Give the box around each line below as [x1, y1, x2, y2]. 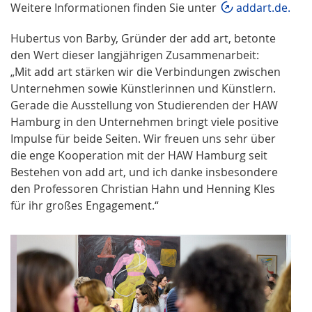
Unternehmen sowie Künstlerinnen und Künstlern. [10, 81, 276, 97]
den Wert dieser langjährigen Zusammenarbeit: [10, 47, 259, 63]
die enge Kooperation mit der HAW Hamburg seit [10, 148, 267, 164]
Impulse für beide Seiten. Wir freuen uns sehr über [10, 131, 276, 147]
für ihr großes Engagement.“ [10, 198, 159, 214]
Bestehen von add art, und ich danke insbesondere [10, 164, 278, 180]
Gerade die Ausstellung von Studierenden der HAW [10, 97, 278, 114]
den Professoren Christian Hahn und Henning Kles [10, 181, 275, 197]
